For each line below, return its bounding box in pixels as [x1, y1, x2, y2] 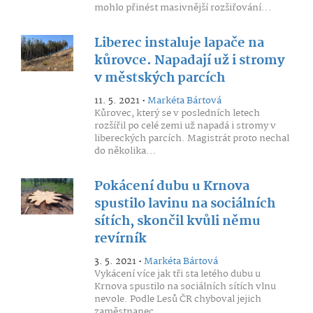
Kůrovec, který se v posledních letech [94, 105, 260, 121]
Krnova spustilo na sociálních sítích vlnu [94, 279, 276, 294]
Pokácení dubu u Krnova [94, 176, 249, 197]
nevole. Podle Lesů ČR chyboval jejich [94, 291, 261, 307]
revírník [94, 228, 147, 249]
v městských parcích [94, 68, 225, 89]
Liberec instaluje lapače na [94, 33, 264, 54]
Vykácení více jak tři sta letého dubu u [94, 266, 261, 282]
